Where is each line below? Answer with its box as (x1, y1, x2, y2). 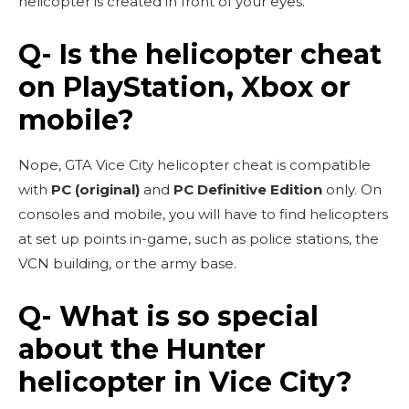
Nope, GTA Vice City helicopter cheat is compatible (18, 155, 371, 173)
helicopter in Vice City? (18, 364, 352, 399)
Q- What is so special (18, 299, 319, 333)
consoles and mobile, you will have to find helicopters (18, 204, 388, 223)
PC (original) (51, 180, 140, 198)
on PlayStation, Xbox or (18, 69, 351, 104)
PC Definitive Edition (173, 180, 322, 198)
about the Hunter (18, 331, 266, 366)
